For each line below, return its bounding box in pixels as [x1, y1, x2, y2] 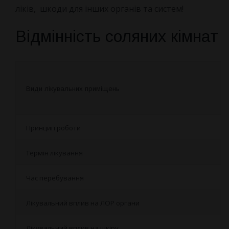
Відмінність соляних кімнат [15, 27, 218, 45]
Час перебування [26, 173, 84, 182]
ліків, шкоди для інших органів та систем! [15, 3, 184, 14]
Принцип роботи [26, 123, 81, 132]
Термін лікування [26, 148, 83, 157]
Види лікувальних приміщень [26, 84, 120, 93]
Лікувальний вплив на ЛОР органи [26, 198, 140, 208]
